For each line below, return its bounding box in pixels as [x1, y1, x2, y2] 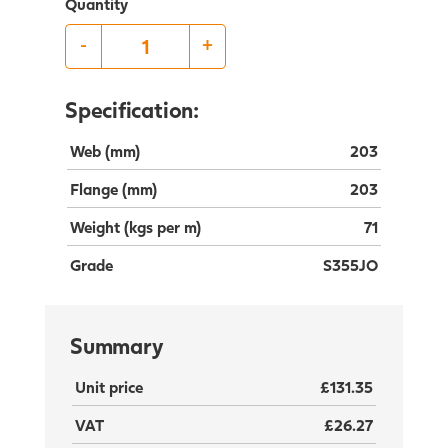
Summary [70, 331, 163, 359]
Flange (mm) [70, 178, 157, 198]
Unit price [75, 376, 143, 396]
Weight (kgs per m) [70, 216, 201, 236]
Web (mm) [70, 140, 140, 160]
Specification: [65, 95, 199, 123]
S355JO [323, 254, 378, 274]
